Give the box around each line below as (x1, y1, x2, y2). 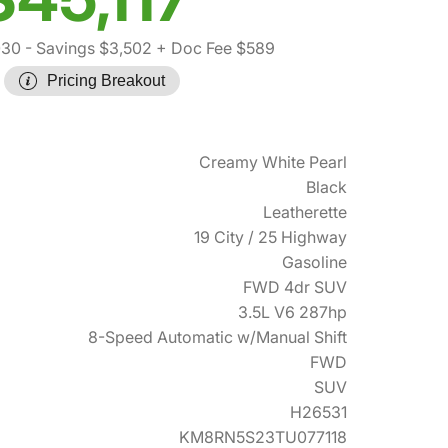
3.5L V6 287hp (238, 302, 347, 323)
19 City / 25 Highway (194, 227, 347, 248)
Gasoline (282, 252, 347, 273)
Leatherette (263, 202, 347, 223)
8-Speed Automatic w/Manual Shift (88, 327, 347, 348)
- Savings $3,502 (21, 38, 152, 59)
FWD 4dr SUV (243, 277, 347, 298)
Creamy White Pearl (199, 152, 347, 173)
